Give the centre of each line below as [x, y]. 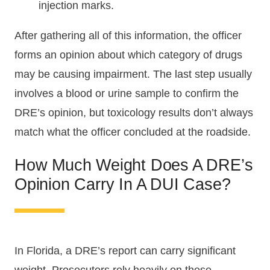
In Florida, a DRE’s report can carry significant [125, 251]
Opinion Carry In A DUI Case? [123, 184]
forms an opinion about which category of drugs [128, 55]
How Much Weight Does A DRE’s [134, 165]
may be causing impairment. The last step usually [133, 74]
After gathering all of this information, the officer [128, 36]
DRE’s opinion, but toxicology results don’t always [134, 113]
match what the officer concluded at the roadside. [133, 132]
